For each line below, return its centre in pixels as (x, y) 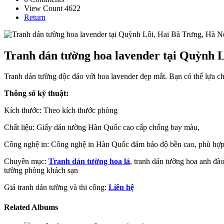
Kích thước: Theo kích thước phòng (61, 110)
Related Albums (31, 207)
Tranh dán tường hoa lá (89, 161)
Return (35, 17)
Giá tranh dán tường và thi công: (56, 187)
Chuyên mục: (26, 161)
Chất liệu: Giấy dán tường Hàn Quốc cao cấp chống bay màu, (102, 127)
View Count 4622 (52, 8)
